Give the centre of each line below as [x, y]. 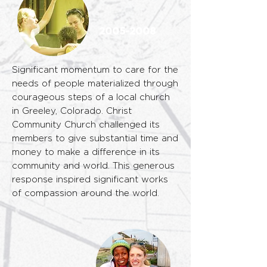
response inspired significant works [90, 180]
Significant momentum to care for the [95, 70]
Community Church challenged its [86, 125]
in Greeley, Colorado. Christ [72, 111]
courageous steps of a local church [91, 97]
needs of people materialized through [95, 84]
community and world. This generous [93, 166]
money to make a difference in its [86, 152]
